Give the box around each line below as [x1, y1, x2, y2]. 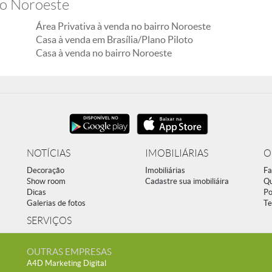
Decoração [27, 166, 64, 175]
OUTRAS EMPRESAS [27, 246, 112, 257]
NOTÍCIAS [27, 148, 70, 158]
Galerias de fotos [27, 199, 86, 208]
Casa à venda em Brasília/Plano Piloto [36, 34, 193, 45]
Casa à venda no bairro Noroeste [36, 47, 172, 58]
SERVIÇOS [27, 216, 72, 226]
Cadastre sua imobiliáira [145, 177, 229, 186]
